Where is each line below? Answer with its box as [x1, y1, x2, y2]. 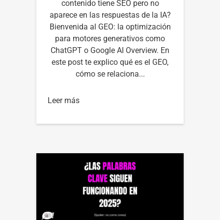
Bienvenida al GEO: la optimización [49, 22, 171, 31]
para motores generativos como [55, 33, 165, 43]
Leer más [48, 95, 80, 105]
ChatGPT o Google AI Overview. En [51, 45, 169, 55]
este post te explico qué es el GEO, [52, 57, 168, 67]
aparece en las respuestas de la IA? [49, 10, 171, 20]
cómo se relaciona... [75, 69, 145, 79]
